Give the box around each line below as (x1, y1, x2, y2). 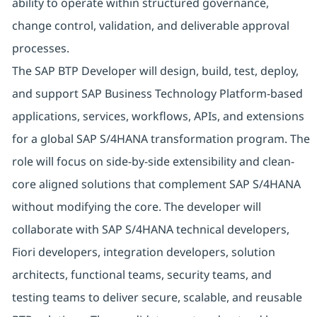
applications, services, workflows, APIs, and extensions (11, 108, 304, 125)
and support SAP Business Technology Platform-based (11, 86, 303, 102)
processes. (11, 40, 69, 57)
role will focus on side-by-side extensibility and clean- (11, 154, 294, 170)
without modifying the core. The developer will (11, 199, 261, 215)
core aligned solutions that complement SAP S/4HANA (11, 176, 301, 192)
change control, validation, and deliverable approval (11, 18, 289, 34)
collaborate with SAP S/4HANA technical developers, (11, 221, 289, 238)
